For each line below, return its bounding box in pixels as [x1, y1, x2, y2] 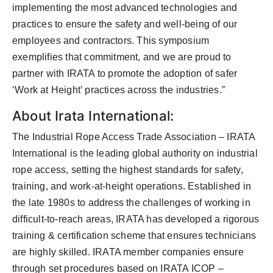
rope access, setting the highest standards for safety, [12, 165, 243, 175]
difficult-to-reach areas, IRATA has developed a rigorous [12, 214, 260, 225]
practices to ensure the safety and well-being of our [12, 19, 238, 30]
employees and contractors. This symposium [12, 35, 210, 46]
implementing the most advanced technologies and [12, 2, 238, 13]
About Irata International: [12, 108, 174, 124]
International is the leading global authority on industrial [12, 148, 258, 159]
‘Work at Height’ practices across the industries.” [12, 85, 225, 96]
